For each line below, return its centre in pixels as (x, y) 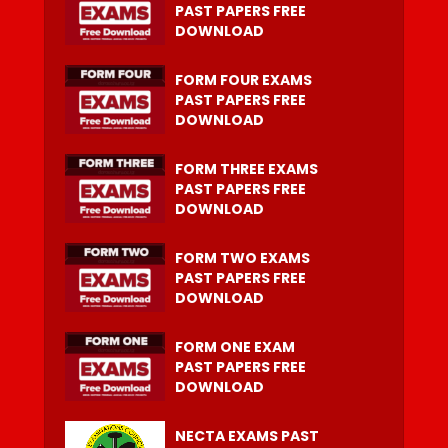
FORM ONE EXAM (235, 346)
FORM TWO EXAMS (242, 257)
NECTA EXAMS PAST (247, 435)
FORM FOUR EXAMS (243, 79)
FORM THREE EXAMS (246, 168)
